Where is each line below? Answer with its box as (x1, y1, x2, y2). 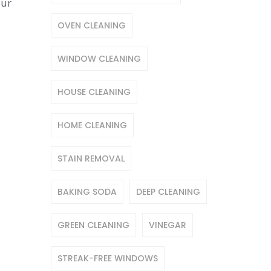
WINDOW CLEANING (57, 53, 141, 65)
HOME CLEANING (57, 119, 127, 131)
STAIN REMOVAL (57, 152, 125, 165)
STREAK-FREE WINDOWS (57, 252, 158, 264)
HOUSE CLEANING (57, 86, 131, 98)
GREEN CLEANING (57, 219, 129, 231)
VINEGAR (148, 219, 186, 231)
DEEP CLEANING (135, 186, 200, 198)
